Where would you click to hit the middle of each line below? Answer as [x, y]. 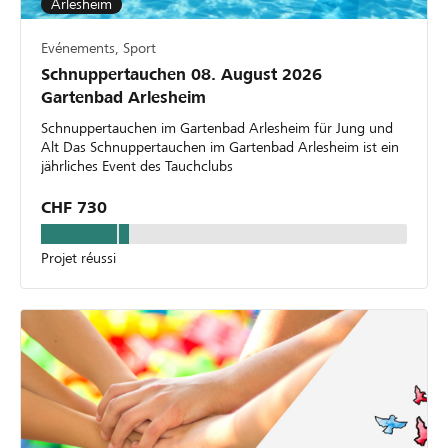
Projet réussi [78, 258]
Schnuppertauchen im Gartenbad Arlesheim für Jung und [217, 128]
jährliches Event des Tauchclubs [137, 166]
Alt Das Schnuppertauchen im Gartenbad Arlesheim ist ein [220, 147]
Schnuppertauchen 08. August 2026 [181, 75]
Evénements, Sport [98, 48]
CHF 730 [74, 208]
